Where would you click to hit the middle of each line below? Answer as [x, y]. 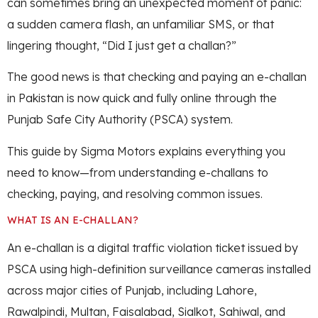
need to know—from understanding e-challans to [138, 172]
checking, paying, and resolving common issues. [135, 193]
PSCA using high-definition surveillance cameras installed [159, 269]
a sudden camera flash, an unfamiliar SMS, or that [141, 24]
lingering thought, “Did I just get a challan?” [122, 45]
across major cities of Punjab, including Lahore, [132, 290]
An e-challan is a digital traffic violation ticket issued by [153, 247]
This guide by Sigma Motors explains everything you [146, 151]
